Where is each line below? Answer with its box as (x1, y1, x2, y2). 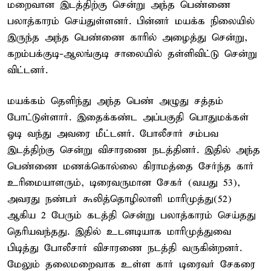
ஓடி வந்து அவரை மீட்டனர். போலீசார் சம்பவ (7, 127, 218, 140)
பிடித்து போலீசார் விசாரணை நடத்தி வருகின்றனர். (7, 241, 242, 255)
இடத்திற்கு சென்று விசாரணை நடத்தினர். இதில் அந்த (7, 143, 260, 157)
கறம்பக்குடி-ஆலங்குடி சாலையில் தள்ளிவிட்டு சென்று (7, 47, 257, 60)
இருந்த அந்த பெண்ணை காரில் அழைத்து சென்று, (7, 31, 247, 44)
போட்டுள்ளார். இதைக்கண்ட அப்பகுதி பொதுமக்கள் (7, 111, 249, 124)
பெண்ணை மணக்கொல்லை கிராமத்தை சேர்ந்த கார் (7, 160, 254, 173)
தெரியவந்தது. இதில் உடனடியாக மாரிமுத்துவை (7, 225, 231, 238)
